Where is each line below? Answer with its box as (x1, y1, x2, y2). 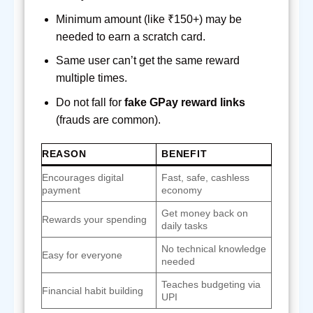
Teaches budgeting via (161, 278, 261, 290)
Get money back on (161, 207, 249, 219)
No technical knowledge (161, 242, 267, 254)
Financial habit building (42, 284, 143, 296)
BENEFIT (161, 147, 208, 159)
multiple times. (55, 72, 127, 85)
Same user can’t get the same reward (55, 54, 240, 67)
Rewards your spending (42, 213, 147, 225)
